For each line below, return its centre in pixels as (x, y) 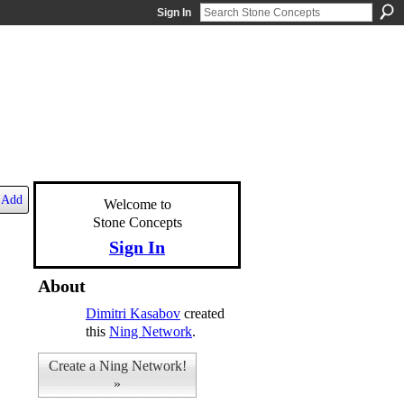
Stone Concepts (137, 222)
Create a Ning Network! (117, 366)
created (202, 313)
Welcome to (137, 204)
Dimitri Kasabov (133, 313)
